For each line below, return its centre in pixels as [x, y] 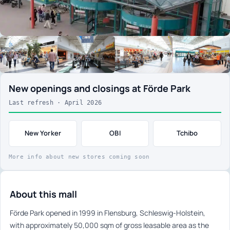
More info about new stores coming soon [79, 157]
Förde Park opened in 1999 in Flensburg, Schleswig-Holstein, [108, 213]
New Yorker [43, 133]
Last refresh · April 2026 [55, 102]
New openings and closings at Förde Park [100, 88]
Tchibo [187, 133]
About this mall [43, 194]
